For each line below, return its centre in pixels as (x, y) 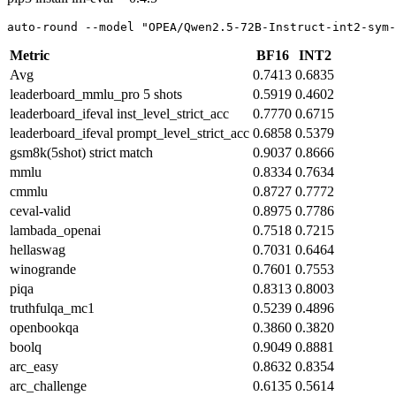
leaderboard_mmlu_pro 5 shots (96, 94)
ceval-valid (40, 210)
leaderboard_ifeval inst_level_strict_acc (119, 113)
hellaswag (38, 249)
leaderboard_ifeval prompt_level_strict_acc (129, 133)
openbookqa (44, 327)
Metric (30, 55)
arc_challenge (48, 385)
